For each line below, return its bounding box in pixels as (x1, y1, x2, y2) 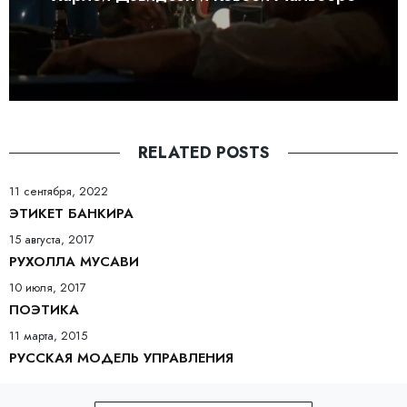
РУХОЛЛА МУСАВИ (9, 251, 139, 272)
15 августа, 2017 (9, 230, 94, 248)
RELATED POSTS (137, 140, 270, 164)
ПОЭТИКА (9, 299, 79, 320)
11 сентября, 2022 (9, 182, 108, 200)
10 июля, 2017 (9, 278, 86, 296)
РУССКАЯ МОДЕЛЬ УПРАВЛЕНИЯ (9, 347, 233, 368)
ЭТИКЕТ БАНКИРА (9, 203, 134, 223)
